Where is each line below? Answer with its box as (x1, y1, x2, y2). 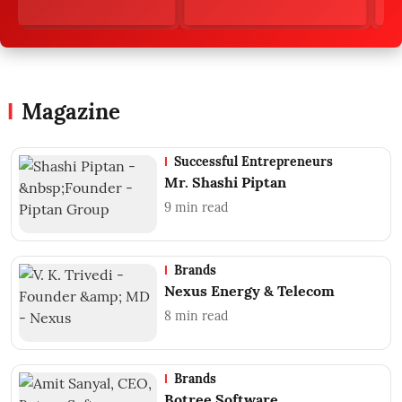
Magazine (22, 98, 120, 127)
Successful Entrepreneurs (174, 153, 334, 170)
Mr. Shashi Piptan (164, 173, 287, 192)
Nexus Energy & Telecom (164, 281, 336, 300)
